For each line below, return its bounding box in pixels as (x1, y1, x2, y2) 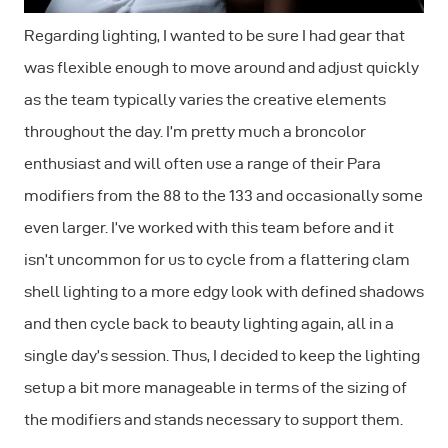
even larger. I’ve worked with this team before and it (24, 218, 394, 236)
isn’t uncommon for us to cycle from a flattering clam (24, 250, 410, 268)
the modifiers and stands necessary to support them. (24, 410, 403, 428)
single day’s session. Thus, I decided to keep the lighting (24, 346, 420, 364)
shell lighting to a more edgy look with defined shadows (24, 282, 424, 300)
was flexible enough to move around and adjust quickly (24, 58, 419, 76)
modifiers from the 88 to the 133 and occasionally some (24, 186, 423, 204)
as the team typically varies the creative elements (24, 90, 386, 108)
